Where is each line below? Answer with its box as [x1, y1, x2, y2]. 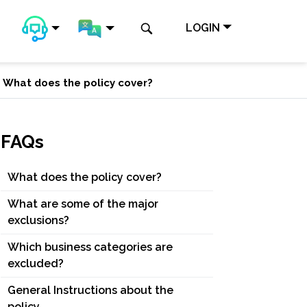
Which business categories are [8, 241, 173, 254]
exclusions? [8, 214, 69, 227]
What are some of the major [8, 197, 158, 210]
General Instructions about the [8, 284, 173, 297]
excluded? [8, 257, 64, 270]
